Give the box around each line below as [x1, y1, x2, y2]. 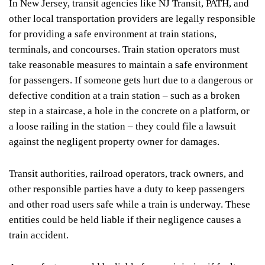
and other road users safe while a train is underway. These [9, 198, 250, 210]
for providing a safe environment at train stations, [9, 28, 216, 40]
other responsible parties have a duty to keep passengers [9, 183, 245, 195]
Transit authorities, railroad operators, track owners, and [9, 167, 244, 179]
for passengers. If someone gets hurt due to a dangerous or [9, 74, 253, 86]
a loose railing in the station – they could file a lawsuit [9, 120, 236, 132]
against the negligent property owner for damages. [9, 135, 219, 147]
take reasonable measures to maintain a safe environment [9, 59, 248, 70]
